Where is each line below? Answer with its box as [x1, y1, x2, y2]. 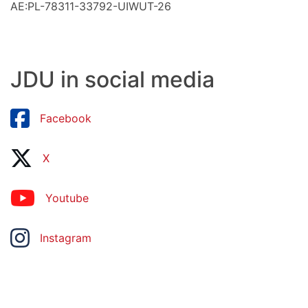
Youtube [45, 191, 89, 206]
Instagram [40, 231, 91, 245]
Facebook [40, 111, 91, 126]
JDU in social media [10, 66, 214, 93]
